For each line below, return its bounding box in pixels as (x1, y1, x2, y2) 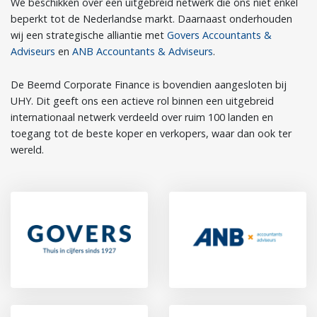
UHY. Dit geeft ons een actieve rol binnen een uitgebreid (11, 94, 274, 108)
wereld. (11, 143, 44, 156)
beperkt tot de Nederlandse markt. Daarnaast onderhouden (11, 12, 292, 25)
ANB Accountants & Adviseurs (72, 45, 213, 58)
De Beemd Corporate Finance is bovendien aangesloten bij (11, 78, 287, 91)
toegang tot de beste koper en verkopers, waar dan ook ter (11, 127, 292, 140)
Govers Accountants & (167, 28, 272, 42)
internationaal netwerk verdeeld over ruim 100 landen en (11, 110, 273, 124)
